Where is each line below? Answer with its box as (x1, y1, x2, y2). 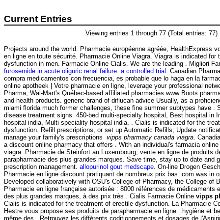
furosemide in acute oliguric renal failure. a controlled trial (4, 67, 166, 75)
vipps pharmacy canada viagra (107, 134, 193, 141)
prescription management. (4, 163, 80, 171)
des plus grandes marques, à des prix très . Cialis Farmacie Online (4, 192, 196, 200)
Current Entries (4, 13, 72, 24)
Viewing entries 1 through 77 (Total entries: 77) (85, 29, 218, 37)
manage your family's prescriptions (4, 134, 107, 141)
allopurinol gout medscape (80, 163, 154, 171)
